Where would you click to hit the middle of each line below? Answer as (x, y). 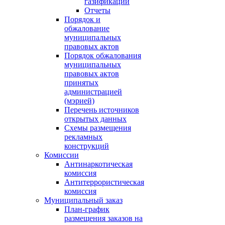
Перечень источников (102, 110)
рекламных (83, 137)
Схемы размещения (98, 128)
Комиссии (62, 155)
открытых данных (95, 119)
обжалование (87, 28)
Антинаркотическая (98, 164)
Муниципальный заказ (83, 200)
